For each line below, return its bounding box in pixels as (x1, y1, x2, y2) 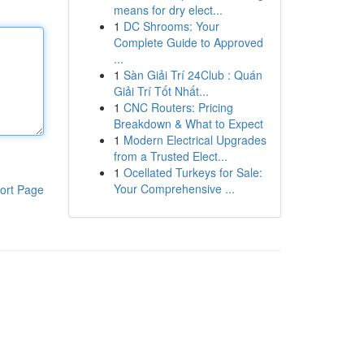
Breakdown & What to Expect (113, 115, 263, 132)
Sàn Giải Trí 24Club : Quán (123, 67, 262, 83)
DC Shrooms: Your (123, 18, 219, 34)
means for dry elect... (113, 2, 223, 18)
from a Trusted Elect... (113, 148, 227, 164)
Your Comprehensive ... (113, 180, 235, 197)
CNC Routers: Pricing (123, 99, 233, 115)
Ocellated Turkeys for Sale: (123, 164, 262, 180)
